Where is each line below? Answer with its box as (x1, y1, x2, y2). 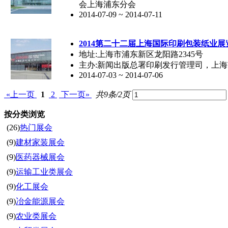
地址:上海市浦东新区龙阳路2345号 (79, 49, 203, 59)
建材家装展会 (16, 137, 65, 147)
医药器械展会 (16, 152, 65, 161)
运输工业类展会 (16, 167, 73, 176)
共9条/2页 (96, 90, 130, 99)
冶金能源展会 (16, 196, 65, 206)
